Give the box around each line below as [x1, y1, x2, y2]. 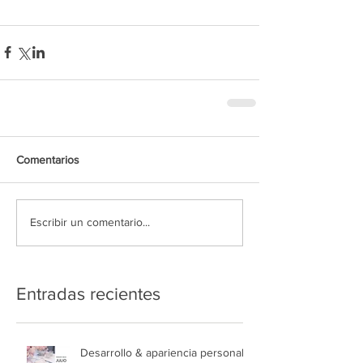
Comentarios [16, 152, 79, 166]
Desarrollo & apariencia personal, [80, 345, 246, 359]
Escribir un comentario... [30, 216, 150, 229]
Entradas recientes [16, 284, 160, 303]
